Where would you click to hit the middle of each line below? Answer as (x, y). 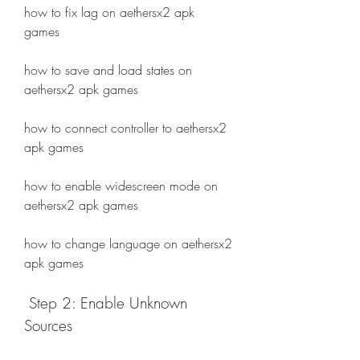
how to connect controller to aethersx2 (125, 128)
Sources (48, 325)
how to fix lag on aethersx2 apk (109, 12)
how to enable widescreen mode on (121, 186)
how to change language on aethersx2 (128, 243)
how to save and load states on (108, 70)
